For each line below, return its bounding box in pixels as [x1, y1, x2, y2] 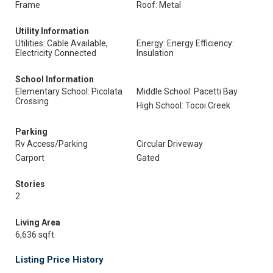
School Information [15, 74, 94, 84]
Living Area [15, 218, 60, 227]
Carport [15, 153, 44, 163]
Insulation [136, 48, 174, 58]
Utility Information [15, 26, 89, 36]
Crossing [15, 96, 49, 106]
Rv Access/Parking [15, 139, 88, 149]
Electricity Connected [15, 48, 96, 58]
